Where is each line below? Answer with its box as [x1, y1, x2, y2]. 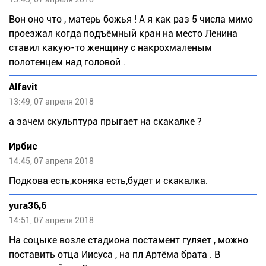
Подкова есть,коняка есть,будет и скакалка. [9, 175, 208, 187]
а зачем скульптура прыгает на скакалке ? [9, 116, 202, 128]
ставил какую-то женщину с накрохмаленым [9, 42, 212, 54]
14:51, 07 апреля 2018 [9, 216, 94, 226]
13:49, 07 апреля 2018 [9, 97, 94, 107]
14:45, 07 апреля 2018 [9, 156, 94, 166]
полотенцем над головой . [9, 56, 125, 68]
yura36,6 [9, 200, 46, 212]
